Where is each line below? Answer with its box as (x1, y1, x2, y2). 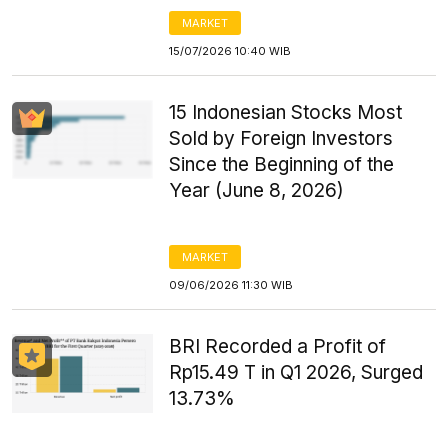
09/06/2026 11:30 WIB (169, 278, 294, 292)
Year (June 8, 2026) (169, 179, 345, 202)
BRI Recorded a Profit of (169, 335, 387, 358)
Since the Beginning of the (169, 153, 395, 176)
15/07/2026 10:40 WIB (169, 44, 292, 58)
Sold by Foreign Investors (169, 127, 394, 150)
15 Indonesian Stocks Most (169, 101, 403, 124)
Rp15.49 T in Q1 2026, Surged (169, 361, 424, 384)
